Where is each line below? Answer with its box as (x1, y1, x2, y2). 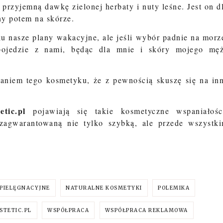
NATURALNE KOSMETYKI (66, 185, 142, 191)
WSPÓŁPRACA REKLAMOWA (105, 207, 188, 214)
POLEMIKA (158, 185, 190, 191)
